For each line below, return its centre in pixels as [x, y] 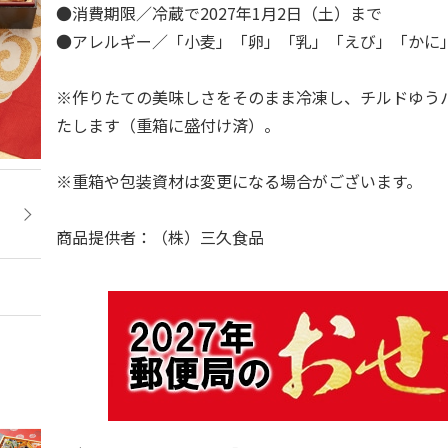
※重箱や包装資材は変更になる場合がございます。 [247, 181]
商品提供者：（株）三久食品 [160, 237]
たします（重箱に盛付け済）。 [168, 125]
